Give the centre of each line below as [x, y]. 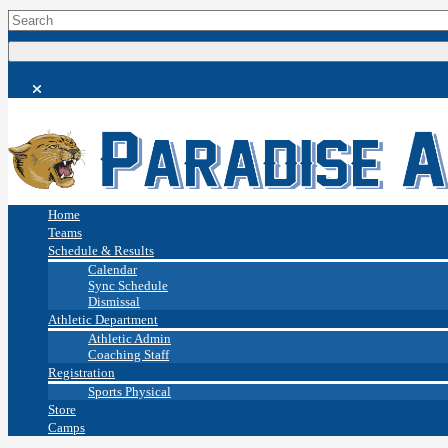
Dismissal [114, 302]
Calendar [112, 270]
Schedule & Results [101, 251]
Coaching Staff [128, 355]
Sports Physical [129, 392]
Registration [81, 373]
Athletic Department [103, 320]
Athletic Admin [129, 339]
